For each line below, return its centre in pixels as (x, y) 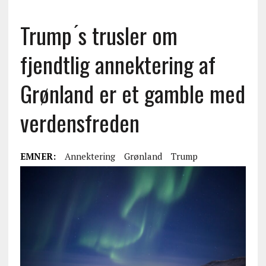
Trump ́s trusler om (99, 35)
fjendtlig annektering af (118, 64)
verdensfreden (80, 122)
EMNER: (38, 156)
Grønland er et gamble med (132, 93)
